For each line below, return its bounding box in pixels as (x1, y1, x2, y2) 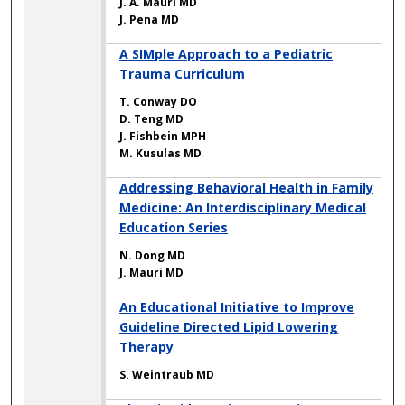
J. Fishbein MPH (119, 128, 207, 145)
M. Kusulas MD (119, 146, 202, 162)
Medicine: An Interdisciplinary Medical (119, 199, 367, 217)
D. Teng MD (119, 111, 184, 127)
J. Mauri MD (119, 265, 184, 281)
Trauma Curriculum (119, 65, 246, 83)
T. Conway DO (119, 94, 198, 110)
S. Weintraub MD (119, 367, 215, 383)
